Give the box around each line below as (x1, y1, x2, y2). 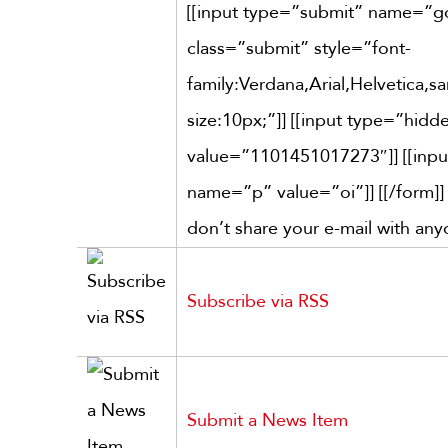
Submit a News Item (187, 408, 348, 433)
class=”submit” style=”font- (187, 36, 411, 61)
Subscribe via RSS (187, 289, 329, 314)
